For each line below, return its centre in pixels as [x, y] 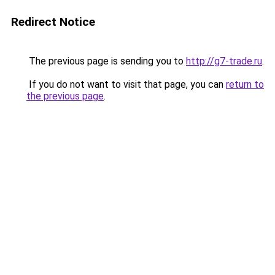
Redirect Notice [53, 22]
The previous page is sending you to [106, 61]
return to [245, 84]
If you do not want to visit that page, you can [126, 84]
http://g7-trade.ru [224, 61]
